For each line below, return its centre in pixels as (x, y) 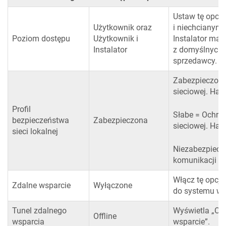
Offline (105, 216)
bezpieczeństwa (41, 121)
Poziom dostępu (41, 39)
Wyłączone (113, 186)
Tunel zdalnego (39, 211)
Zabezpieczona (121, 121)
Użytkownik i (116, 39)
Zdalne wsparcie (41, 186)
